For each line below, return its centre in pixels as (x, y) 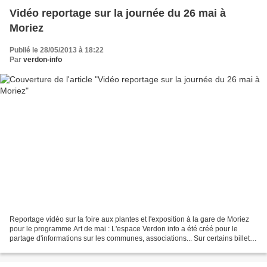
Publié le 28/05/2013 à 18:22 (57, 50)
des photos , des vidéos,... (51, 248)
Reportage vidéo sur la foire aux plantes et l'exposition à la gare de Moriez (129, 219)
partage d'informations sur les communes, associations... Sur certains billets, (132, 238)
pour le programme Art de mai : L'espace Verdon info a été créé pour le (124, 229)
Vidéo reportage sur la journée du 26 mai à (118, 13)
